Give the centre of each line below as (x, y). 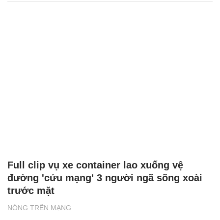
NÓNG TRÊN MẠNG (39, 207)
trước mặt (31, 190)
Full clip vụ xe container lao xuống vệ (95, 165)
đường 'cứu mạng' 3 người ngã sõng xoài (105, 178)
